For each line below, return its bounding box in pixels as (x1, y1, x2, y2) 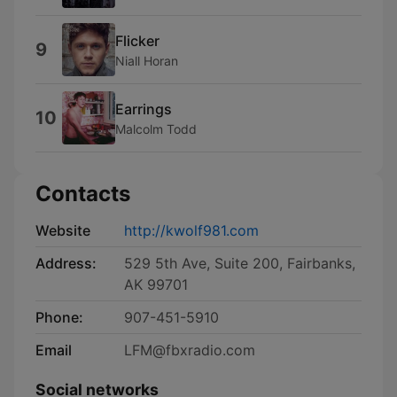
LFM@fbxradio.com (124, 341, 255, 359)
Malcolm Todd (115, 121, 197, 136)
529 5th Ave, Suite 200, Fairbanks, (124, 254, 355, 272)
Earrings (115, 99, 172, 118)
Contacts (35, 181, 130, 206)
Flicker (115, 31, 160, 50)
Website (35, 222, 90, 239)
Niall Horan (115, 52, 178, 68)
